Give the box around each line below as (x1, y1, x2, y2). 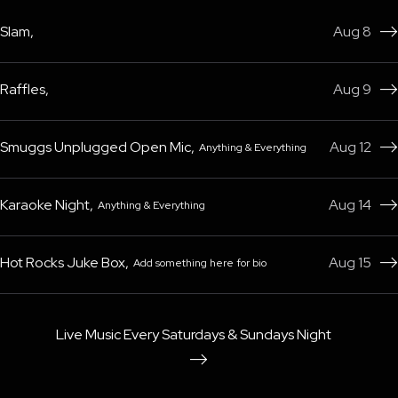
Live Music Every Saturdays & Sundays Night (56, 324, 331, 344)
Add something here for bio (133, 255, 267, 270)
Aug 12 (330, 137, 371, 156)
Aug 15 (329, 252, 371, 272)
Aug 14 (329, 195, 371, 214)
